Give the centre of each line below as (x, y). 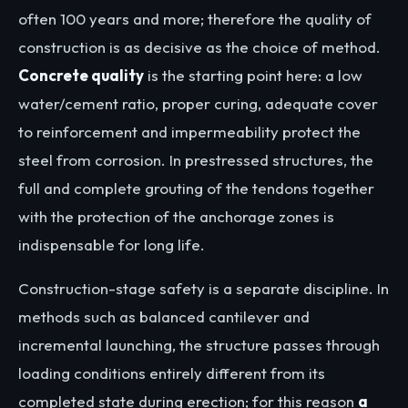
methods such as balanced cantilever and (164, 317)
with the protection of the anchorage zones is (176, 217)
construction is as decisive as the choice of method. (199, 47)
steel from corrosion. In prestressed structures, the (196, 160)
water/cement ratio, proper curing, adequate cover (198, 104)
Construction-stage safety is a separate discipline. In (204, 289)
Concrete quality (81, 76)
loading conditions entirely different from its (172, 373)
